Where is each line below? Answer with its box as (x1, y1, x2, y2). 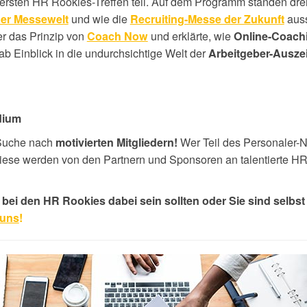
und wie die (68, 10, 130, 27)
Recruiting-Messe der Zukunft (130, 10, 284, 27)
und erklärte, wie (147, 27, 234, 44)
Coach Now (86, 27, 148, 44)
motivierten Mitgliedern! (55, 134, 177, 150)
